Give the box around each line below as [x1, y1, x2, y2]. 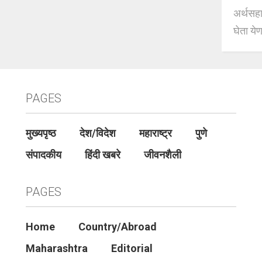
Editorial [111, 242, 153, 254]
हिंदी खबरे [84, 149, 120, 161]
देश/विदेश [79, 127, 116, 139]
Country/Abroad [78, 220, 157, 233]
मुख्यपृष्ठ [25, 127, 56, 139]
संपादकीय [25, 149, 61, 161]
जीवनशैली [143, 149, 181, 161]
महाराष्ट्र [139, 127, 172, 139]
